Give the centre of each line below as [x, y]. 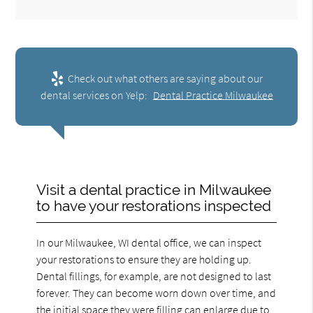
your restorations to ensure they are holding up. [144, 259]
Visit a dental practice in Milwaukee [154, 189]
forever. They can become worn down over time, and [156, 292]
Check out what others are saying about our [164, 78]
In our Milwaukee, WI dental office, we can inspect [149, 242]
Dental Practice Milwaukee [213, 95]
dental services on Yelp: [95, 95]
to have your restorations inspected [154, 205]
